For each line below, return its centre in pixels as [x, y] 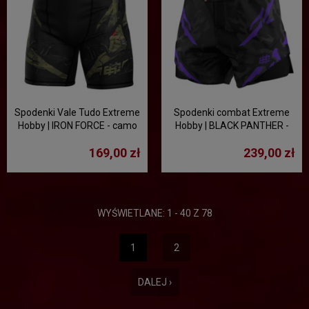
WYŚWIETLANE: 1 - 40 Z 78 [154, 213]
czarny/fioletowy [232, 139]
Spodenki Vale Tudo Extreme [77, 112]
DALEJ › [154, 282]
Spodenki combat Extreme [232, 112]
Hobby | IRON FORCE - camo [77, 126]
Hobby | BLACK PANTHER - [232, 126]
